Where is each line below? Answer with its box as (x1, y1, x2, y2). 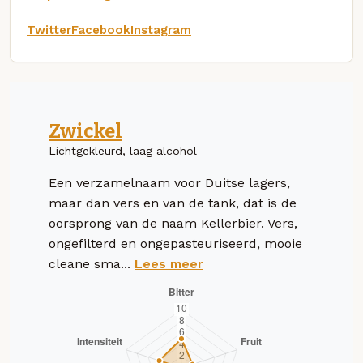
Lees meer (135, 255, 203, 271)
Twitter (27, 22, 71, 37)
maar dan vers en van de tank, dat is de (49, 194, 297, 211)
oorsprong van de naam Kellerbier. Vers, (49, 215, 297, 231)
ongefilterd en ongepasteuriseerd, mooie (49, 235, 302, 251)
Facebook (71, 22, 130, 37)
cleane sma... (49, 255, 135, 271)
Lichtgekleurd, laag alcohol (49, 143, 197, 157)
